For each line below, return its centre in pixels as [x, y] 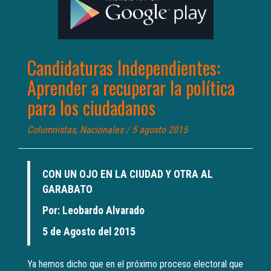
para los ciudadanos [91, 108]
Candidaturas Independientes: [124, 68]
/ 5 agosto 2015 [155, 130]
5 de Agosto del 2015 [89, 232]
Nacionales [102, 130]
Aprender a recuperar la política [131, 88]
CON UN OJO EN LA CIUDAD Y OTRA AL [128, 175]
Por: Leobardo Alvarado [93, 211]
